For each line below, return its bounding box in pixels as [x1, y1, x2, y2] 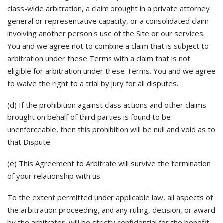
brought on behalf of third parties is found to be [7, 112, 171, 122]
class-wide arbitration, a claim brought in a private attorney [7, 3, 210, 13]
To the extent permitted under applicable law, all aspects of [7, 192, 213, 202]
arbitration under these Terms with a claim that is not [7, 53, 190, 63]
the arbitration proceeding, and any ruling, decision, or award [7, 205, 215, 215]
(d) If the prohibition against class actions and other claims [7, 100, 206, 110]
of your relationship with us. [7, 171, 102, 181]
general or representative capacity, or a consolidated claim [7, 16, 209, 26]
